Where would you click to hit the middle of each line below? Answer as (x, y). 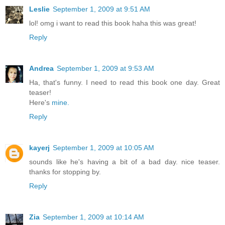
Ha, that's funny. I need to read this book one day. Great (125, 82)
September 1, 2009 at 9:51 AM (101, 9)
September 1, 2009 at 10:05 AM (103, 147)
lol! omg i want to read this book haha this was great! (113, 23)
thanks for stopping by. (65, 172)
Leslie (39, 9)
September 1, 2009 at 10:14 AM (93, 217)
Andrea (41, 68)
